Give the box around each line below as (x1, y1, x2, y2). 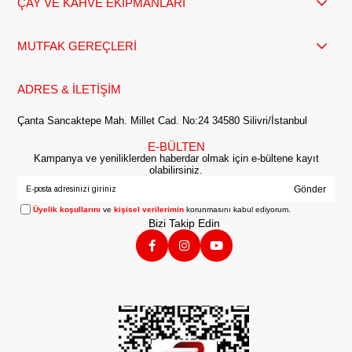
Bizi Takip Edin (148, 217, 220, 230)
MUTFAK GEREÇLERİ (17, 39, 137, 53)
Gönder (293, 183, 326, 195)
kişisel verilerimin (114, 205, 185, 214)
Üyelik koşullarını (33, 205, 101, 214)
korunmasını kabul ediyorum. (184, 205, 291, 214)
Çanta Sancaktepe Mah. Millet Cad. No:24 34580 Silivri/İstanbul (17, 115, 308, 127)
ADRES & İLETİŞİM (17, 82, 122, 97)
